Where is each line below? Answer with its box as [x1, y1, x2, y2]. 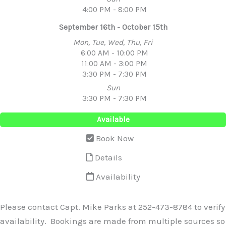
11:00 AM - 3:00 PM [81, 59, 147, 68]
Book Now [93, 133, 134, 143]
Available [96, 115, 130, 124]
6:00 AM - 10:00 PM [80, 48, 148, 58]
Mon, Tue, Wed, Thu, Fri [73, 37, 153, 47]
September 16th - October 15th [59, 22, 167, 32]
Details [92, 152, 122, 162]
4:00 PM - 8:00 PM [82, 5, 147, 14]
